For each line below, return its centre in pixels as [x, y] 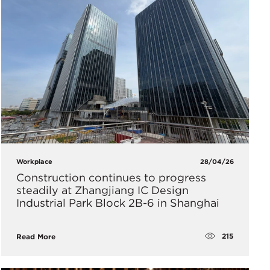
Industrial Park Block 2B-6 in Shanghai [118, 202]
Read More [36, 236]
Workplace [34, 161]
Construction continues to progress [111, 177]
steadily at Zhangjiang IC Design [102, 190]
